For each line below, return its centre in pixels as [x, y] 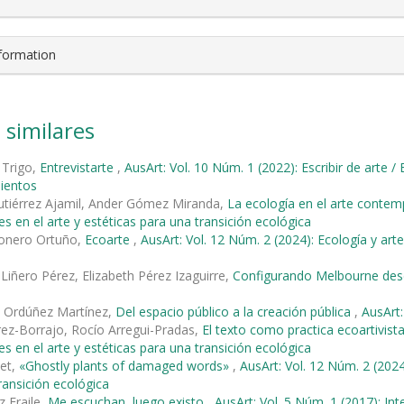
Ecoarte [109, 239]
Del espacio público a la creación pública [235, 311]
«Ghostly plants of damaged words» [126, 365]
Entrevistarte [78, 167]
